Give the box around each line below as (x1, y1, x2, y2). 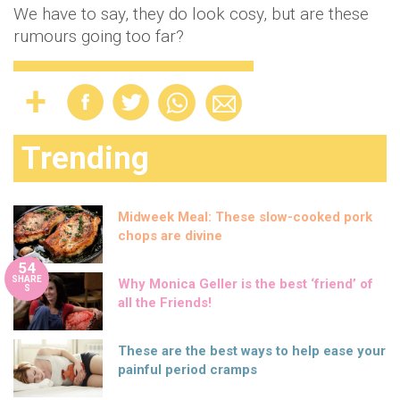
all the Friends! (118, 295, 212, 311)
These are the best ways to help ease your (118, 343, 386, 359)
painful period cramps (118, 362, 257, 378)
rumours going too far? (13, 26, 184, 46)
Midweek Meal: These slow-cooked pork (118, 209, 372, 225)
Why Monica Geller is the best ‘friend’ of (118, 276, 373, 292)
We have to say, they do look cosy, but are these (13, 4, 369, 24)
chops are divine (118, 228, 222, 244)
